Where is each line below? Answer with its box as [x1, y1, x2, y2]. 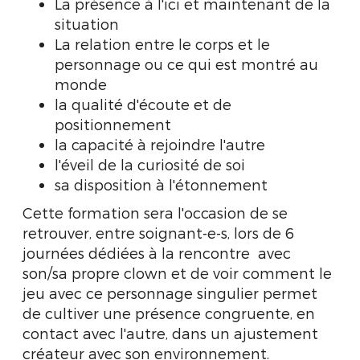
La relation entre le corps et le [55, 35, 270, 52]
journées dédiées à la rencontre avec [22, 244, 291, 261]
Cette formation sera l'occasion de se [22, 204, 288, 221]
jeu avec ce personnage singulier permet [22, 284, 317, 301]
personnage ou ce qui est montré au [55, 55, 318, 72]
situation [55, 15, 119, 32]
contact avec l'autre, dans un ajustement [22, 325, 318, 342]
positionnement [55, 116, 171, 133]
